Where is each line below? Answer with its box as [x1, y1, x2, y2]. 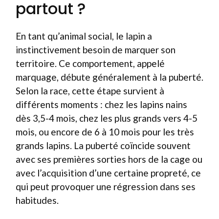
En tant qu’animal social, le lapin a [16, 30, 152, 42]
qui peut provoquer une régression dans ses [16, 180, 196, 192]
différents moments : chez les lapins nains [16, 98, 187, 110]
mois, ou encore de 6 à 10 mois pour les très [16, 126, 194, 137]
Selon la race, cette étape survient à [16, 85, 164, 96]
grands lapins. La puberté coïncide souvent [16, 139, 191, 151]
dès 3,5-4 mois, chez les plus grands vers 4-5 [16, 112, 197, 124]
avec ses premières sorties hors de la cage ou [16, 153, 202, 165]
